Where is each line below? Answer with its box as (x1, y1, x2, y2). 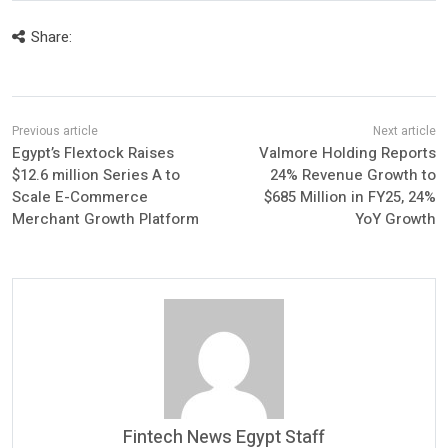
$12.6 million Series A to (12, 163, 180, 186)
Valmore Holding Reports (258, 141, 436, 164)
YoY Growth (354, 207, 436, 230)
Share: (30, 25, 72, 48)
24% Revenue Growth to (269, 163, 436, 186)
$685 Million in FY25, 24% (263, 185, 436, 208)
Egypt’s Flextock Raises (12, 141, 174, 164)
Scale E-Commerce (12, 185, 148, 208)
